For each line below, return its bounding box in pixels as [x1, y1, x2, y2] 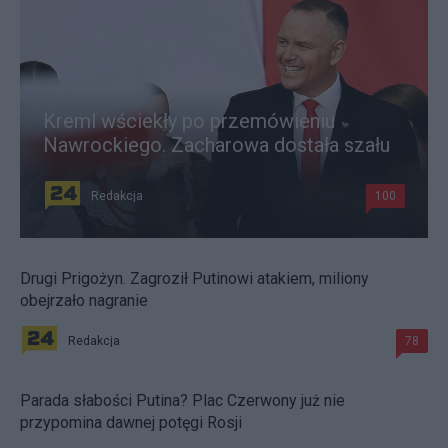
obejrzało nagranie [20, 290, 148, 310]
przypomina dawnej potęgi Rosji [20, 412, 242, 432]
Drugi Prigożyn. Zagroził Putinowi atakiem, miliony [20, 268, 369, 288]
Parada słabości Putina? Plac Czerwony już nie [20, 390, 345, 410]
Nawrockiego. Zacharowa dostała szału [43, 132, 390, 157]
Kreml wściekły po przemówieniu [43, 108, 335, 133]
